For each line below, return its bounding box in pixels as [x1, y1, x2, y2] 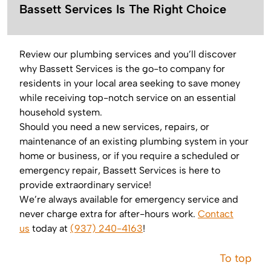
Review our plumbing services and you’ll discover [19, 48, 237, 60]
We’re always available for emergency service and [19, 194, 238, 206]
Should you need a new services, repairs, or [19, 121, 209, 133]
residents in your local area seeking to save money [19, 77, 240, 90]
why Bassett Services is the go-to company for [19, 63, 225, 75]
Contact [198, 208, 233, 220]
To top [220, 252, 252, 266]
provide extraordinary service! [19, 179, 151, 191]
